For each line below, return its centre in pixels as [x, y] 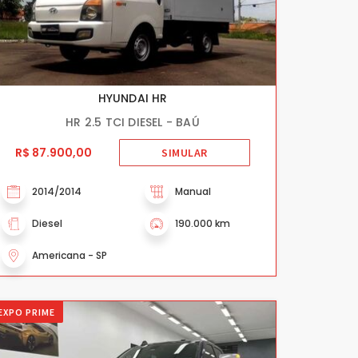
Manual [193, 191]
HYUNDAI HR [133, 98]
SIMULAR [185, 152]
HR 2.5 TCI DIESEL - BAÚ [133, 122]
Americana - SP [70, 255]
